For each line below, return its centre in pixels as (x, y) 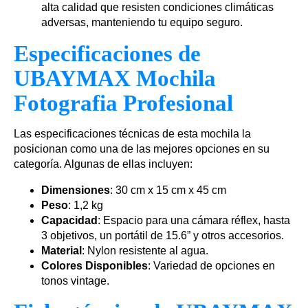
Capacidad (69, 221)
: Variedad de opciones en (211, 266)
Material (62, 251)
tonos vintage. (75, 281)
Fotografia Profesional (123, 103)
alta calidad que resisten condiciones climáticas (157, 8)
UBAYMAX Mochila (115, 79)
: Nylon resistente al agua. (145, 251)
